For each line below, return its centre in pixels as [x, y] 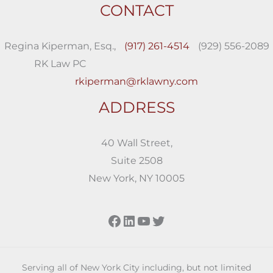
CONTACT [136, 11]
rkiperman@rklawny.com [136, 81]
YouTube [168, 220]
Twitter [176, 220]
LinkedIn [153, 220]
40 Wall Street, [136, 143]
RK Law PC [60, 63]
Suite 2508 [136, 160]
